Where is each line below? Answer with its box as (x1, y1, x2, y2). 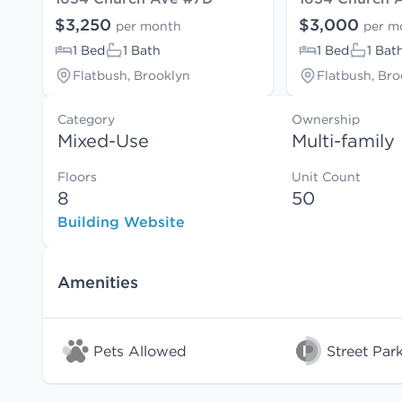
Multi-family (292, 129, 396, 153)
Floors (57, 169, 97, 186)
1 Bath (123, 42, 161, 59)
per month (116, 18, 181, 35)
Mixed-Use (57, 129, 149, 153)
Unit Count (292, 169, 362, 186)
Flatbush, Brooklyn (73, 67, 190, 84)
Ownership (292, 111, 361, 128)
